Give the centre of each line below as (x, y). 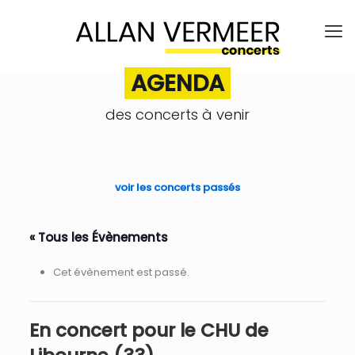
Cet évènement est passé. (121, 272)
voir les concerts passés (177, 187)
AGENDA (177, 83)
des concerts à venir (177, 115)
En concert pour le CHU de (149, 330)
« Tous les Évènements (98, 237)
